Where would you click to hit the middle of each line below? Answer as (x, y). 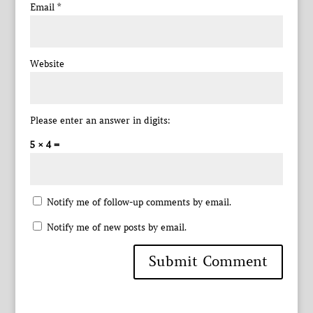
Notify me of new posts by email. (116, 228)
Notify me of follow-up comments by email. (139, 203)
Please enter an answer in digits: (100, 121)
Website (47, 64)
